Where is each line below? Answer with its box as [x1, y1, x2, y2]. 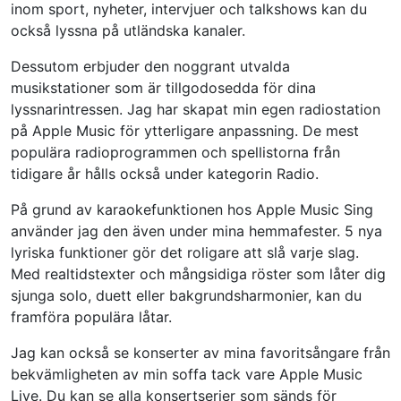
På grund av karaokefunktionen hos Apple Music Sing [11, 200, 373, 219]
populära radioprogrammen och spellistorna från [11, 143, 340, 162]
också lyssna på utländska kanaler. [11, 21, 245, 40]
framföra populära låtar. [11, 308, 172, 327]
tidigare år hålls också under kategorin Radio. [11, 165, 319, 183]
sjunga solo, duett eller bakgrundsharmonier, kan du [11, 286, 362, 305]
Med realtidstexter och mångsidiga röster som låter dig [11, 265, 386, 284]
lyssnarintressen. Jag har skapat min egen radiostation [11, 100, 380, 119]
